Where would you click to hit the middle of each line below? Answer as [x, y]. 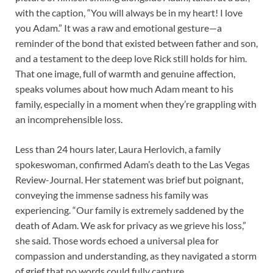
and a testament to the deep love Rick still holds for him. [131, 58]
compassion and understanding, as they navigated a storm [136, 256]
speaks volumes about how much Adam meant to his [124, 89]
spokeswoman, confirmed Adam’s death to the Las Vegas [133, 165]
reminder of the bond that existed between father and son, [136, 43]
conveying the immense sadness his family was [112, 195]
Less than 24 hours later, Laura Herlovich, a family [118, 149]
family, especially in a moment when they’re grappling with [136, 104]
